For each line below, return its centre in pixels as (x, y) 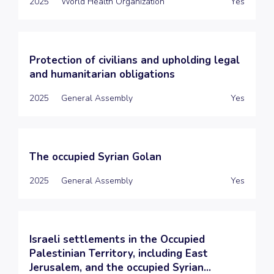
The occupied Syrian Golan (95, 157)
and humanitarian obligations (102, 74)
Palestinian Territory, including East (119, 253)
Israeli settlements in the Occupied (117, 239)
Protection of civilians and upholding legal (135, 60)
